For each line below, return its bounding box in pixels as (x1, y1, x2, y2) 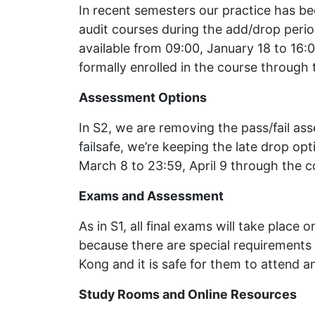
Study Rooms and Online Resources (79, 286, 297, 302)
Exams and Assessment (79, 188, 224, 203)
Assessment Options (79, 89, 207, 105)
